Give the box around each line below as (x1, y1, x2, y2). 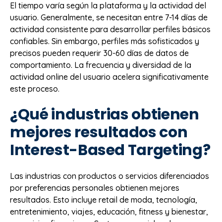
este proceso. (10, 83, 59, 94)
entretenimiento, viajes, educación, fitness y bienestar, (10, 207, 208, 217)
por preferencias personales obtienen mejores (10, 183, 179, 193)
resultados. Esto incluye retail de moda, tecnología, (10, 195, 197, 205)
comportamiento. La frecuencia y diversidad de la (10, 59, 191, 70)
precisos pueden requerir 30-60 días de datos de (10, 48, 189, 58)
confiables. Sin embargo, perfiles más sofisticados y (10, 36, 199, 46)
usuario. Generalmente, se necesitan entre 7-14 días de (10, 12, 208, 22)
